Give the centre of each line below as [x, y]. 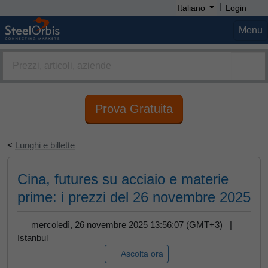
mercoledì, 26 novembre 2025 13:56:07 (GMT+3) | [134, 225]
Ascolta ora [142, 254]
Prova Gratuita [134, 109]
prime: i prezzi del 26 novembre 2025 [134, 197]
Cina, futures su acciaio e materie [123, 179]
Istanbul [33, 238]
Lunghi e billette [45, 145]
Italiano [191, 8]
